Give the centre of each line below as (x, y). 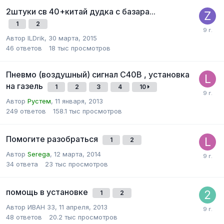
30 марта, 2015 (73, 38)
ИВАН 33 (41, 207)
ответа (27, 164)
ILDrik (36, 38)
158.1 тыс (67, 111)
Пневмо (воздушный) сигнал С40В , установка (98, 75)
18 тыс (59, 48)
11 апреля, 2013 (83, 207)
